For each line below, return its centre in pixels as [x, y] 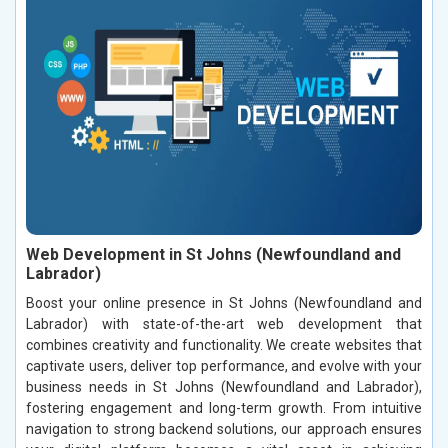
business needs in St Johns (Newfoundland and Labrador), [224, 386]
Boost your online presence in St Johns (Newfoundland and [224, 302]
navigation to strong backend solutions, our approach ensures [224, 428]
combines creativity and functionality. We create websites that [224, 344]
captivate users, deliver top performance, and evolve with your [224, 365]
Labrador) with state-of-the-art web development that [224, 323]
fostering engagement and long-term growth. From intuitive [224, 407]
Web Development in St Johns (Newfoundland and [213, 254]
